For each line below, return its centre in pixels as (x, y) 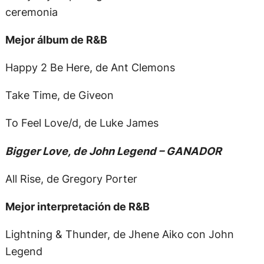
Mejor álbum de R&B (56, 39)
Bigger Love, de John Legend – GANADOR (113, 151)
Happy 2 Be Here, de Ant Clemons (90, 67)
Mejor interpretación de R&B (77, 206)
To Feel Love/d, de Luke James (82, 123)
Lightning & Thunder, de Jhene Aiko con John (119, 234)
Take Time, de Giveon (59, 95)
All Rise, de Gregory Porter (71, 178)
